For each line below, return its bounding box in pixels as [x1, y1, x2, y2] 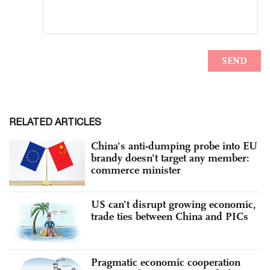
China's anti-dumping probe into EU [91, 139, 257, 153]
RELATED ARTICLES [9, 116, 101, 128]
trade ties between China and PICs [91, 209, 248, 223]
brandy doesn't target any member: [91, 151, 250, 165]
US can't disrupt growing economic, [91, 197, 256, 211]
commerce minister [91, 163, 181, 177]
